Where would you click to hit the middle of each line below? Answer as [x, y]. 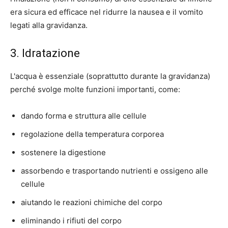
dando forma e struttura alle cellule [84, 116]
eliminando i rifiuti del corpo [71, 221]
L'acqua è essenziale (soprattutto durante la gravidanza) [110, 76]
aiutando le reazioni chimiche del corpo [92, 203]
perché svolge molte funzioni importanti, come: [95, 90]
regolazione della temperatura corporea [92, 134]
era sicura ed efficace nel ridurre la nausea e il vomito [107, 12]
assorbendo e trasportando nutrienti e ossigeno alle [115, 171]
